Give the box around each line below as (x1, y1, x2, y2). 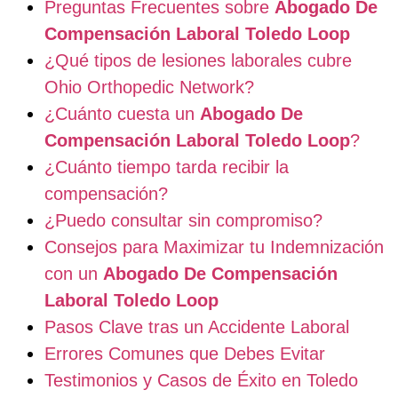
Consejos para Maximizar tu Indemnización (44, 236, 384, 257)
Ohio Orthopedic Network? (44, 76, 254, 97)
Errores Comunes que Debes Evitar (44, 343, 325, 363)
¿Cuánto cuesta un (44, 103, 200, 123)
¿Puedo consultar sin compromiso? (44, 210, 322, 230)
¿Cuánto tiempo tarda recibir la (44, 156, 289, 177)
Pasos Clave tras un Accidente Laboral (44, 316, 349, 337)
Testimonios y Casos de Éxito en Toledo (44, 370, 358, 390)
